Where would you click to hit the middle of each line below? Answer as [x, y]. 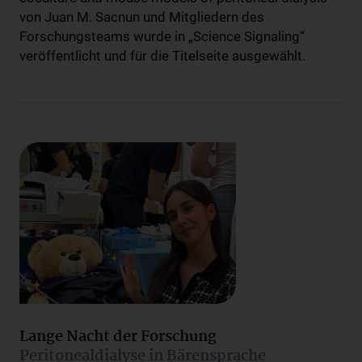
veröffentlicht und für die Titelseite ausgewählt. [162, 55]
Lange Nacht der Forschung [118, 337]
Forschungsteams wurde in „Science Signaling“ [162, 36]
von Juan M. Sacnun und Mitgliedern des [142, 17]
